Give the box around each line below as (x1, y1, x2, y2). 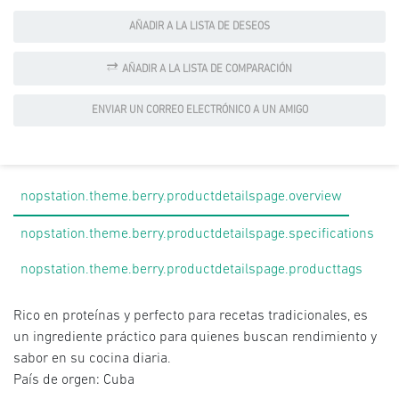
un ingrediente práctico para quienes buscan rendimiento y (13, 330, 377, 345)
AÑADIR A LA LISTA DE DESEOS (129, 21, 270, 32)
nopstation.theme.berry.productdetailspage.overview (20, 190, 342, 204)
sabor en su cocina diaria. (13, 352, 171, 366)
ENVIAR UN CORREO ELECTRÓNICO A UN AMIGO (91, 105, 308, 116)
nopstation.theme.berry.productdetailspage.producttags (20, 263, 362, 277)
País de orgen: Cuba (13, 373, 134, 387)
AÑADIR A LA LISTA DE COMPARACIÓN (122, 64, 292, 75)
